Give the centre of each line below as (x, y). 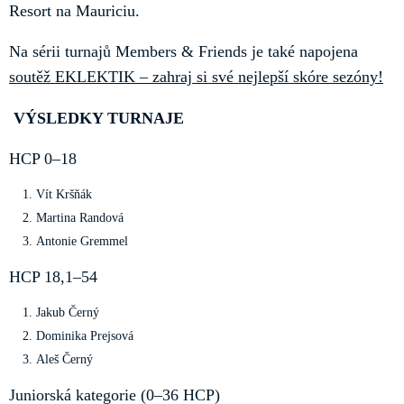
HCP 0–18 (45, 159)
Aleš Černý (64, 359)
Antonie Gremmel (82, 241)
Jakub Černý (69, 312)
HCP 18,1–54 (55, 277)
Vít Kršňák (66, 194)
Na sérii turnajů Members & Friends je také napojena (184, 51)
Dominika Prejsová (87, 335)
